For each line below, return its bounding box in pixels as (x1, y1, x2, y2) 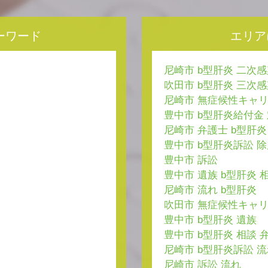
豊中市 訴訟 (163, 154, 218, 166)
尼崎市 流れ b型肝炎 (163, 184, 257, 196)
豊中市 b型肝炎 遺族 (163, 214, 257, 226)
